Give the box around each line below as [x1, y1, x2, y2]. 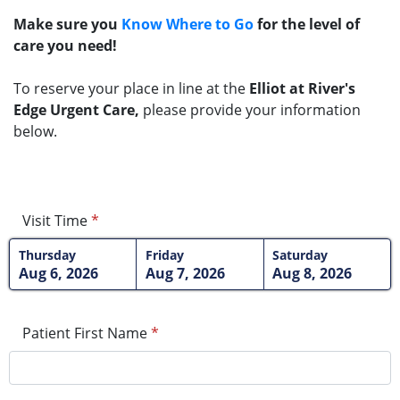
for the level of [254, 14, 360, 35]
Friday [145, 246, 184, 264]
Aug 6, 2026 [18, 263, 98, 284]
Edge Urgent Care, [13, 100, 139, 121]
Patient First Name [22, 323, 147, 344]
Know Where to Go [121, 14, 254, 35]
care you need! [13, 36, 117, 56]
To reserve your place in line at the [13, 79, 249, 99]
